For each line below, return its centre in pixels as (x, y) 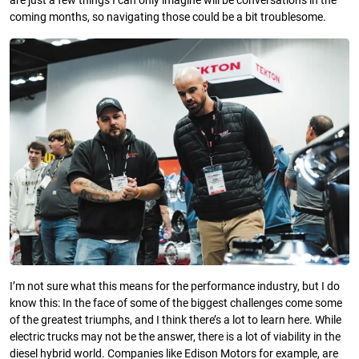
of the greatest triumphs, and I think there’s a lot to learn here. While (175, 320)
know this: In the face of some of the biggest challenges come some (176, 303)
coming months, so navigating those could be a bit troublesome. (168, 18)
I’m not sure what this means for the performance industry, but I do (175, 286)
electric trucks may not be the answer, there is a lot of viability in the (175, 337)
